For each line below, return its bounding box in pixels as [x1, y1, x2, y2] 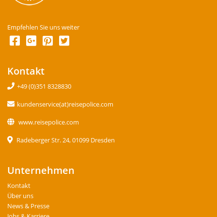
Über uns [7, 192, 33, 201]
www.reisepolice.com [17, 118, 79, 127]
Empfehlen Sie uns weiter [7, 23, 79, 32]
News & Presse [7, 202, 49, 211]
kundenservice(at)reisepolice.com [17, 100, 113, 109]
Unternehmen [7, 164, 75, 177]
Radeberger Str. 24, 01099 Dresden [15, 136, 115, 145]
